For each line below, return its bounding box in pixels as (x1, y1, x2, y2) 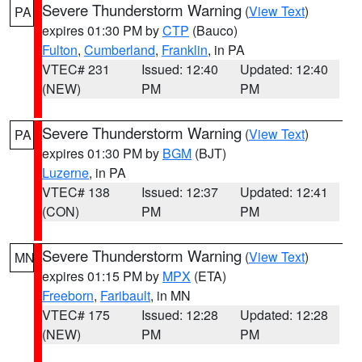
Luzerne (42, 163, 89, 182)
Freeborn (42, 286, 94, 305)
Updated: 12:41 (240, 183, 329, 201)
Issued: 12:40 (141, 60, 218, 78)
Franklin (162, 40, 208, 59)
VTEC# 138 (42, 183, 110, 201)
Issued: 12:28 (141, 305, 218, 324)
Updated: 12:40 (240, 60, 329, 78)
